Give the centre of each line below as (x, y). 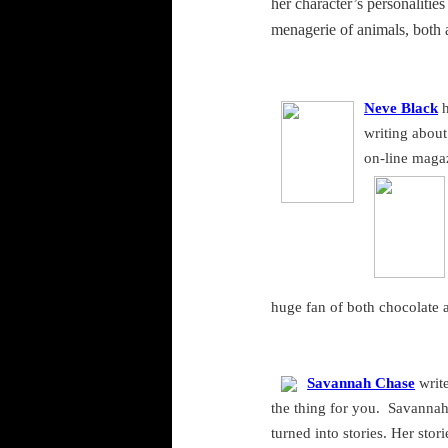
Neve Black (401, 107)
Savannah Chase (361, 382)
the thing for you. (326, 407)
